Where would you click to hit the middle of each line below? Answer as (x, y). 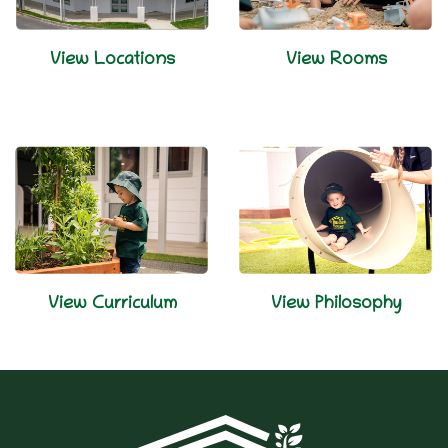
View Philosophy (336, 302)
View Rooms (336, 58)
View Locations (112, 58)
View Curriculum (112, 302)
